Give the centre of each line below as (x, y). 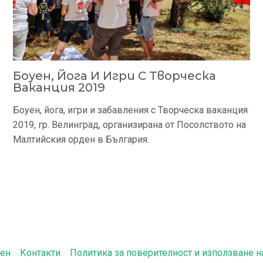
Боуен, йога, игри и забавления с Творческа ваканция (130, 110)
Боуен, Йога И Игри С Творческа (114, 76)
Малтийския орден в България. (81, 140)
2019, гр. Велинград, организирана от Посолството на (129, 125)
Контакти (40, 252)
